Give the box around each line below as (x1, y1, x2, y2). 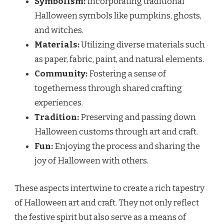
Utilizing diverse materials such (79, 39, 205, 50)
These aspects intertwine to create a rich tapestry (14, 182, 204, 193)
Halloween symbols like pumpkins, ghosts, (34, 10, 201, 21)
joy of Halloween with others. (34, 155, 148, 166)
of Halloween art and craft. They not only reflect (14, 197, 199, 208)
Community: (34, 68, 87, 79)
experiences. (34, 97, 83, 108)
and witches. (34, 25, 83, 36)
